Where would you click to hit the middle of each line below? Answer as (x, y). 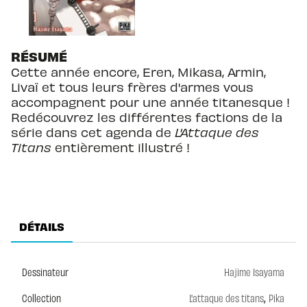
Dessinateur (45, 272)
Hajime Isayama (254, 272)
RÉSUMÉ (39, 57)
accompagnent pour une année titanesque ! (152, 102)
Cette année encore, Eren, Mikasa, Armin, (138, 72)
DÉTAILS (42, 226)
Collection (41, 298)
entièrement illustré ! (121, 147)
